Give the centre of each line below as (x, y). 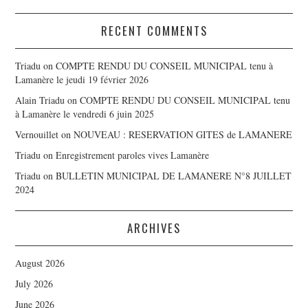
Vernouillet (37, 134)
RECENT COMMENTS (154, 30)
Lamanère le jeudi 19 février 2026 (82, 79)
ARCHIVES (154, 228)
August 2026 (40, 263)
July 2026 (34, 283)
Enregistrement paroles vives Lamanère (133, 155)
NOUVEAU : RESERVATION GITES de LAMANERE (183, 134)
